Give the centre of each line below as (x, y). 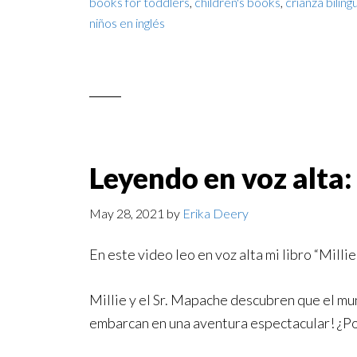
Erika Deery (216, 213)
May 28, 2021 (127, 213)
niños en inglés (127, 23)
